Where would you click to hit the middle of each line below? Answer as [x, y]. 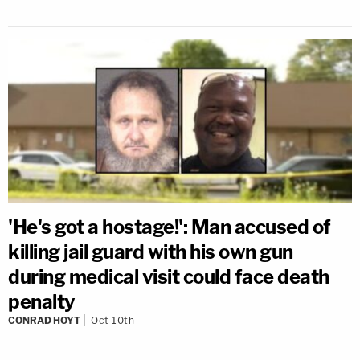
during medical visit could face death [169, 277]
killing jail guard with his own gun [151, 252]
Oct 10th [112, 321]
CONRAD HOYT [44, 321]
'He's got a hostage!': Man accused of [170, 227]
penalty [42, 302]
